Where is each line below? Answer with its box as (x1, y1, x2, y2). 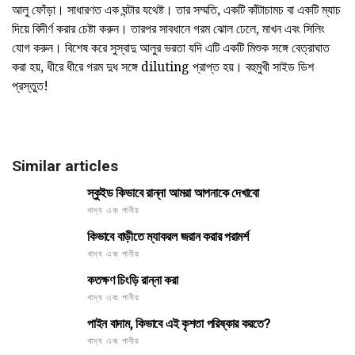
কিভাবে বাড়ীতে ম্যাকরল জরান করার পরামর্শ (87, 229, 249, 245)
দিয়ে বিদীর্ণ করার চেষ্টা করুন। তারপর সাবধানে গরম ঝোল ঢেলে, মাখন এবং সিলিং (12, 20, 325, 38)
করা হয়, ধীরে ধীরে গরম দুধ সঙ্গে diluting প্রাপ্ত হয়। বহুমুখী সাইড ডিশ (12, 58, 314, 76)
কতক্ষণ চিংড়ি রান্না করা (87, 273, 178, 288)
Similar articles (12, 157, 118, 176)
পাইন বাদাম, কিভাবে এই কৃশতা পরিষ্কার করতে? (87, 316, 271, 332)
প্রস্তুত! (12, 77, 48, 95)
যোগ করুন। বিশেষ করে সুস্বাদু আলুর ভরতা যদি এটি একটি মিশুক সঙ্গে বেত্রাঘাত (12, 39, 330, 57)
